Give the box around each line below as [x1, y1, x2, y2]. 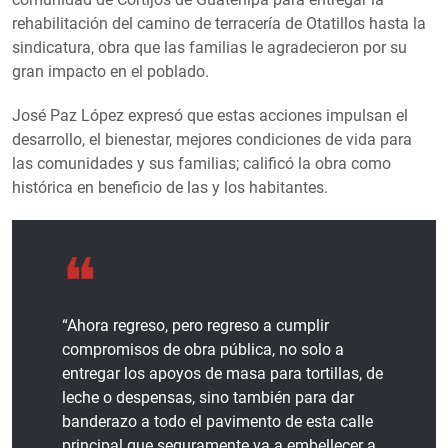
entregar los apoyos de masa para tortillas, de [62, 363, 383, 383]
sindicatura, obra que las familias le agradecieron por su [12, 37, 407, 57]
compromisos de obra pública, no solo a [62, 339, 344, 359]
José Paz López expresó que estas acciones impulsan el [12, 105, 408, 125]
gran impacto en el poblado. [12, 61, 209, 81]
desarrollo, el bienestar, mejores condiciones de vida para [12, 129, 412, 149]
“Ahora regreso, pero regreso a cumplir [62, 315, 329, 335]
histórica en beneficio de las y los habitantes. [12, 177, 328, 197]
